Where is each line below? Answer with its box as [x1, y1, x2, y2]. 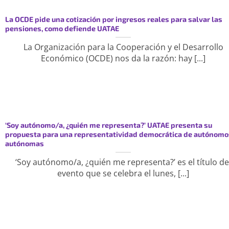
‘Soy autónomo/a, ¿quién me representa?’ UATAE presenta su [5, 120, 212, 129]
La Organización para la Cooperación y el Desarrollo [23, 41, 223, 53]
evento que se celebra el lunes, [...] [57, 167, 190, 179]
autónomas [5, 139, 44, 148]
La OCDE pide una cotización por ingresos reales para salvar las [5, 14, 222, 24]
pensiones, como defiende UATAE [5, 24, 119, 33]
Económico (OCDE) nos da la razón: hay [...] [41, 52, 206, 64]
